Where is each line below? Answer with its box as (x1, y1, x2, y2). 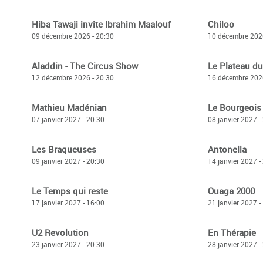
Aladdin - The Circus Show (32, 60, 138, 72)
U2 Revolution (32, 227, 89, 238)
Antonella (208, 143, 247, 155)
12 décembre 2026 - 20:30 (32, 73, 114, 82)
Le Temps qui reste (32, 185, 108, 197)
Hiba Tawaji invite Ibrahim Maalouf (32, 18, 171, 30)
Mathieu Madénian (32, 102, 107, 113)
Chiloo (208, 18, 234, 30)
